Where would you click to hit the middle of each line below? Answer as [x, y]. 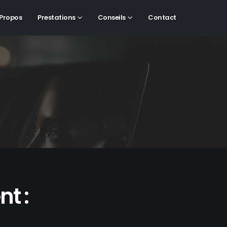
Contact [162, 17]
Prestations [56, 17]
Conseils [111, 17]
